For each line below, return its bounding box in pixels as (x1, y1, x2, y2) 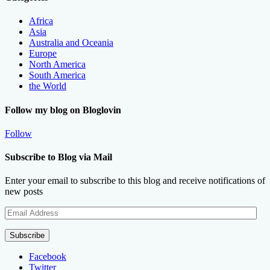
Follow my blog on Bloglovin (5, 104, 121, 115)
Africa (29, 16, 53, 27)
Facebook (29, 251, 66, 262)
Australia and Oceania (29, 37, 113, 48)
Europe (29, 48, 57, 59)
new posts (5, 186, 43, 197)
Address (4, 217, 36, 228)
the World (29, 81, 66, 92)
